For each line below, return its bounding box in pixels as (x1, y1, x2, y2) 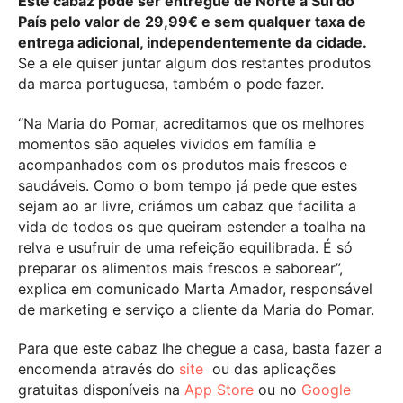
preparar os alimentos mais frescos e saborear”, (18, 258, 343, 277)
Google (301, 381, 351, 399)
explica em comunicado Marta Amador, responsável (18, 279, 372, 298)
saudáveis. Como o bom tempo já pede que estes (18, 175, 357, 194)
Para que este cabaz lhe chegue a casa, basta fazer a (18, 339, 382, 358)
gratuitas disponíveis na (18, 381, 184, 399)
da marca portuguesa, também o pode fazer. (18, 74, 324, 93)
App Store (184, 381, 254, 399)
